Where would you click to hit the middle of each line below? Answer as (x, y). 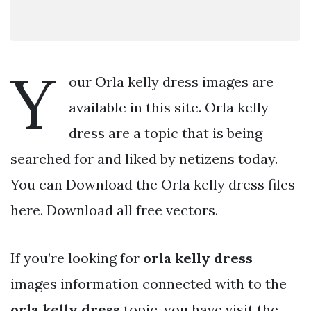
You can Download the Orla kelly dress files (153, 184)
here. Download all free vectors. (114, 210)
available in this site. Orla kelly (169, 107)
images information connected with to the (149, 283)
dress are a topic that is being (166, 133)
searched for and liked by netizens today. (144, 158)
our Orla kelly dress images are (171, 81)
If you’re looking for (77, 258)
